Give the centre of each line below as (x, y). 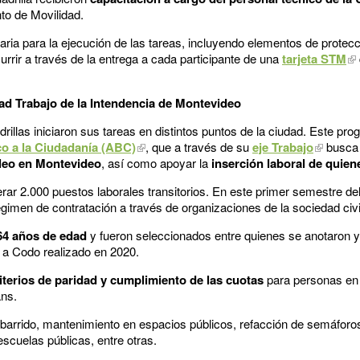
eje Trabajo (283, 147)
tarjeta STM (314, 58)
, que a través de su (199, 146)
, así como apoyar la (156, 162)
